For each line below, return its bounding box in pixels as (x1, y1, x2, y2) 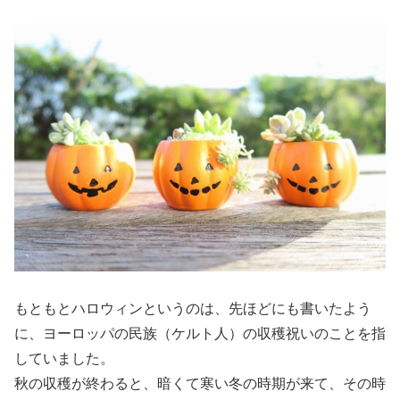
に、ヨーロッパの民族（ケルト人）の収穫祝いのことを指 (14, 326, 386, 342)
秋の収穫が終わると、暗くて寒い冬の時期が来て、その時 (14, 376, 386, 392)
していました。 (14, 351, 114, 367)
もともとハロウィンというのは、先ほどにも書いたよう (14, 301, 371, 317)
